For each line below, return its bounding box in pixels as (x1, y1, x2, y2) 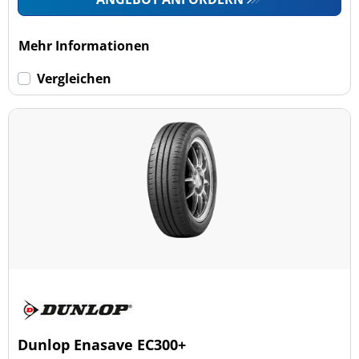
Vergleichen (37, 69, 112, 87)
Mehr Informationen (18, 36, 151, 54)
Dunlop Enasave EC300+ (18, 334, 187, 354)
